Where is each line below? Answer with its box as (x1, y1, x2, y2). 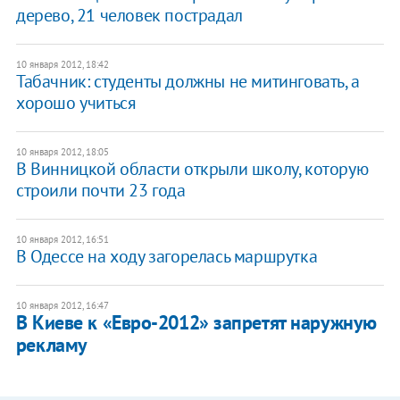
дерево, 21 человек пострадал (15, 4, 243, 28)
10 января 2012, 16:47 (15, 299, 109, 312)
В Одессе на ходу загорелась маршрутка (15, 245, 318, 269)
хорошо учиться (15, 91, 137, 115)
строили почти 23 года (15, 179, 186, 203)
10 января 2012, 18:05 (15, 146, 109, 159)
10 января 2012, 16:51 (15, 233, 109, 246)
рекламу (15, 332, 87, 358)
